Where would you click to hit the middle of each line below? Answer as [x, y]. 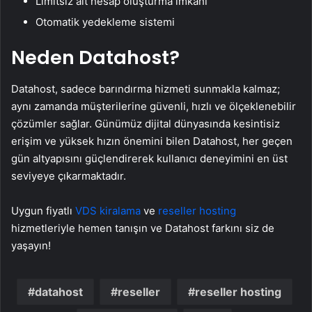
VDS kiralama [108, 210]
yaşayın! [31, 245]
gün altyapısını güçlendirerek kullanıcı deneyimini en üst [149, 158]
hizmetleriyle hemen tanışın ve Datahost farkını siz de [143, 228]
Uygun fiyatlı [43, 210]
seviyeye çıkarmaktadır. [69, 175]
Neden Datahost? [95, 57]
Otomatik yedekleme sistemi [105, 22]
